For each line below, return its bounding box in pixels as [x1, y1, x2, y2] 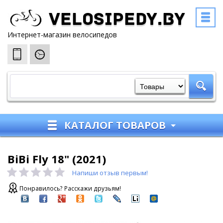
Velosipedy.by [49, 9, 185, 30]
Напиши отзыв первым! [72, 168, 148, 177]
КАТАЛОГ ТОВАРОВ [64, 118, 166, 132]
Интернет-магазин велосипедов [7, 30, 117, 39]
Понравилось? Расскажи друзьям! [19, 184, 121, 193]
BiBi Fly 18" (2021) [7, 151, 106, 166]
